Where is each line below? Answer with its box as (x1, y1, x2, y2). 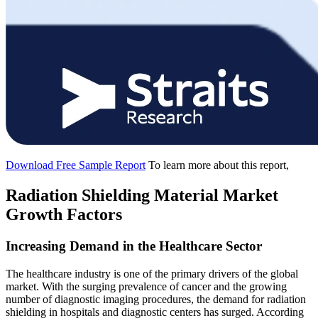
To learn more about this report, (148, 159, 289, 172)
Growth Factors (6, 205, 122, 224)
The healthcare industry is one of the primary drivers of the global (6, 267, 298, 280)
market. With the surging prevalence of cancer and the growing (6, 280, 287, 292)
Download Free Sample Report (6, 159, 146, 172)
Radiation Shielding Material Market (6, 186, 278, 205)
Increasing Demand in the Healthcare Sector (6, 238, 262, 253)
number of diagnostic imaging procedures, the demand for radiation (6, 292, 306, 305)
